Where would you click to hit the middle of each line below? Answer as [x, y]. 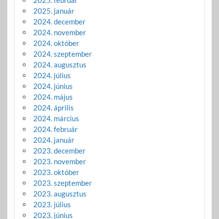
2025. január [54, 11]
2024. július [52, 75]
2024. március [56, 118]
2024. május [53, 97]
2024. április [53, 107]
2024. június [53, 86]
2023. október [56, 172]
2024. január [54, 140]
